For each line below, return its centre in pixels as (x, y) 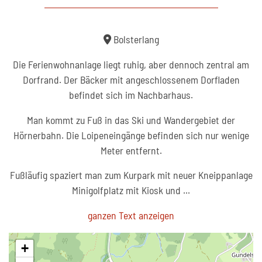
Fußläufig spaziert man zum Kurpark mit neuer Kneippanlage (131, 175)
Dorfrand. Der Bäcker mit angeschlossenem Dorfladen (131, 79)
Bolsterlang (135, 39)
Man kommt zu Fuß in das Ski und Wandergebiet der (131, 120)
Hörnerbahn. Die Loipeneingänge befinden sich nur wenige (131, 135)
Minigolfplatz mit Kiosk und (127, 190)
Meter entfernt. (131, 150)
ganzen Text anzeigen (131, 216)
